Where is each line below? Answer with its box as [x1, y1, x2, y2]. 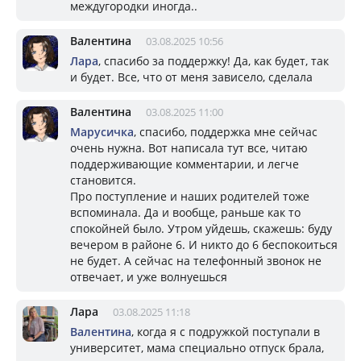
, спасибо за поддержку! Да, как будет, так [98, 52, 329, 68]
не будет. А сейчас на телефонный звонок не [70, 252, 322, 268]
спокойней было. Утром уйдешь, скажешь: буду [70, 220, 332, 236]
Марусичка [70, 123, 134, 139]
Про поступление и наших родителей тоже [70, 188, 309, 204]
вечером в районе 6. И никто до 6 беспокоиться [70, 236, 338, 252]
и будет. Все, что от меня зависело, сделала [70, 68, 313, 85]
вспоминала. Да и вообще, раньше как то [70, 204, 301, 220]
